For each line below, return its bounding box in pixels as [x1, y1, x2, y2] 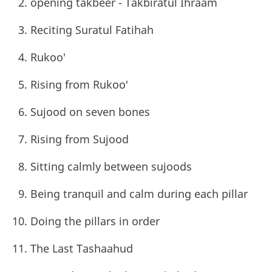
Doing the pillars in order [30, 213, 160, 228]
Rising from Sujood [30, 131, 129, 146]
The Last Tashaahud [30, 240, 133, 256]
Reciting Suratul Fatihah [30, 22, 154, 37]
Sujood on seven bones [30, 104, 150, 119]
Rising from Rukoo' [30, 76, 128, 92]
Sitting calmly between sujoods [30, 158, 192, 174]
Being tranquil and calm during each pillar [30, 186, 248, 201]
